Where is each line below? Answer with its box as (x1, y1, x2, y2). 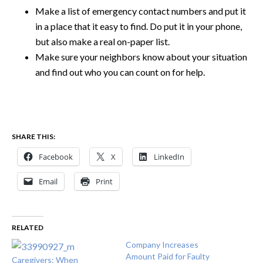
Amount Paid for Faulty (126, 251, 210, 261)
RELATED (12, 223, 43, 232)
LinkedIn (154, 151, 184, 162)
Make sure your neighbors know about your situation (35, 51, 247, 62)
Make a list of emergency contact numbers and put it (35, 5, 246, 16)
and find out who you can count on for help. (35, 66, 205, 77)
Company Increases (126, 240, 198, 249)
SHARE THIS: (12, 132, 55, 141)
